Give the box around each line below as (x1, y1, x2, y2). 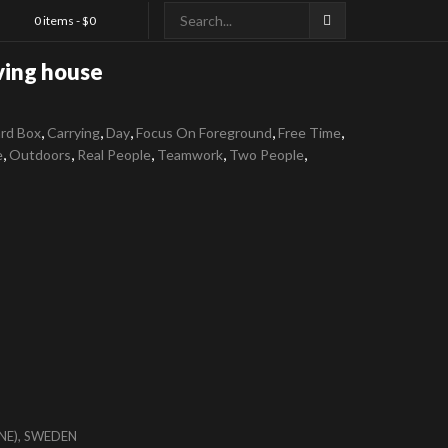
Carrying (47, 123, 100, 141)
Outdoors (9, 145, 71, 163)
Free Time (278, 123, 341, 141)
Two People (229, 145, 304, 163)
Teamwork (157, 145, 223, 163)
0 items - (34, 12, 83, 28)
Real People (77, 145, 151, 163)
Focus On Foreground (136, 123, 272, 141)
